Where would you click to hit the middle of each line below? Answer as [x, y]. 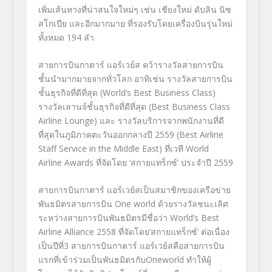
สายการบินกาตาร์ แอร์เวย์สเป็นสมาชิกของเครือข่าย [134, 190]
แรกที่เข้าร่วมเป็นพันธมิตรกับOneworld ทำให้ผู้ [124, 260]
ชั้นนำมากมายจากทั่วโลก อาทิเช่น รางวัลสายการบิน [135, 79]
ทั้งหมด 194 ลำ [66, 37]
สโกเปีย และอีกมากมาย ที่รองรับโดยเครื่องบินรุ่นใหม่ [135, 23]
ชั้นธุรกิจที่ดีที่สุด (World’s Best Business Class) [127, 93]
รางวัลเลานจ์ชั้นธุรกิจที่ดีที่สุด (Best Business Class [134, 107]
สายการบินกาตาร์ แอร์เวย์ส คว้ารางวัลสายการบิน [131, 65]
